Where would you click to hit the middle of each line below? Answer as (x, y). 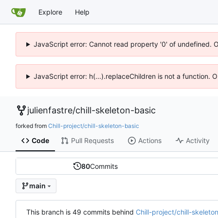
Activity (198, 141)
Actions (150, 141)
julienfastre (50, 110)
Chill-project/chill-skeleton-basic (94, 126)
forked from (32, 126)
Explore (50, 12)
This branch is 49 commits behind (81, 212)
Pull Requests (92, 141)
